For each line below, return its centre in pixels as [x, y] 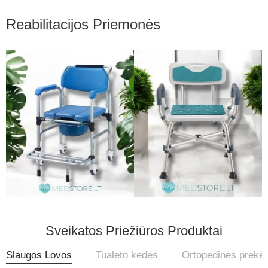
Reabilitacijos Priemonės [83, 25]
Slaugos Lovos [39, 255]
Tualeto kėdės [127, 255]
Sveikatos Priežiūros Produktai [134, 230]
